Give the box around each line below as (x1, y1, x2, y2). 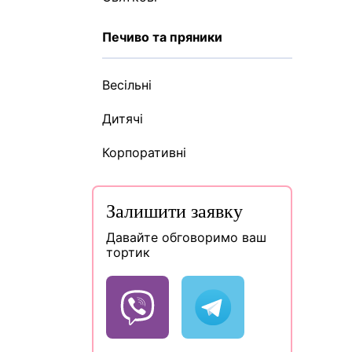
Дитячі (102, 111, 143, 126)
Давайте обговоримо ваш (106, 229, 266, 245)
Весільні (102, 77, 152, 93)
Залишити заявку (106, 201, 243, 222)
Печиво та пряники (102, 29, 222, 45)
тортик (106, 244, 150, 260)
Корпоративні (102, 145, 186, 160)
